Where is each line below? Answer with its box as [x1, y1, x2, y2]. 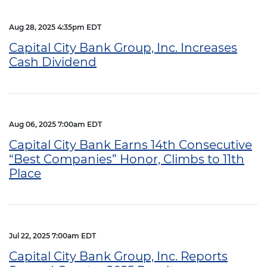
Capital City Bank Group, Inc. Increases [9, 40, 237, 55]
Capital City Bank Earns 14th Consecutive [9, 137, 252, 152]
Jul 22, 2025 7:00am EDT [9, 231, 96, 240]
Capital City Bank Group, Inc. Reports [9, 249, 228, 263]
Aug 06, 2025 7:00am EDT [9, 119, 102, 129]
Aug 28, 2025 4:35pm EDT [9, 22, 101, 32]
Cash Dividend [9, 54, 97, 69]
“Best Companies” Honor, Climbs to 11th [9, 151, 244, 166]
